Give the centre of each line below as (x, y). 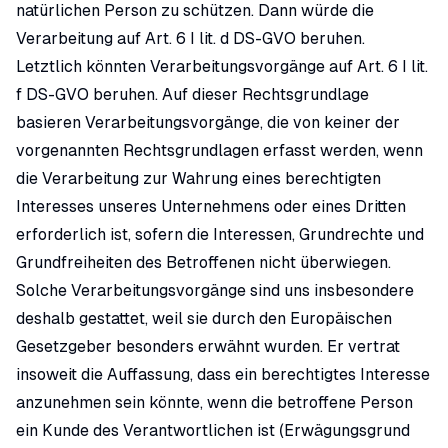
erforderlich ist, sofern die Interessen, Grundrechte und (220, 234)
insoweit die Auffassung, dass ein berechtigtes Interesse (223, 374)
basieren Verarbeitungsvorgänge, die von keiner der (208, 122)
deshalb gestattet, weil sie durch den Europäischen (204, 318)
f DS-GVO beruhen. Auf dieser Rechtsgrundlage (192, 94)
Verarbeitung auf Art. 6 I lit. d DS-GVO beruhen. (190, 38)
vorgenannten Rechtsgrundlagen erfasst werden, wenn (219, 150)
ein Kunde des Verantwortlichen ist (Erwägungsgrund (213, 430)
